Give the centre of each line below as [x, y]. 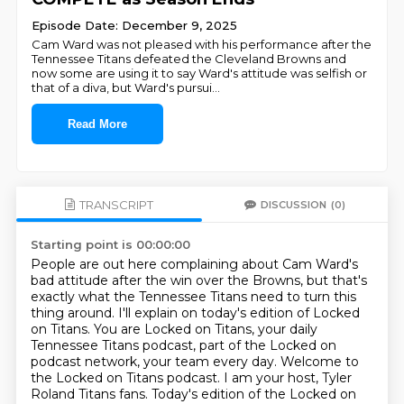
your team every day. [211, 362]
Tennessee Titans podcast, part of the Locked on [183, 345]
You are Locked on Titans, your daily [205, 329]
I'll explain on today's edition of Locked [239, 313]
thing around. [74, 313]
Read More [98, 124]
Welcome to [319, 362]
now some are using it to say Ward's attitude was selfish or [200, 73]
